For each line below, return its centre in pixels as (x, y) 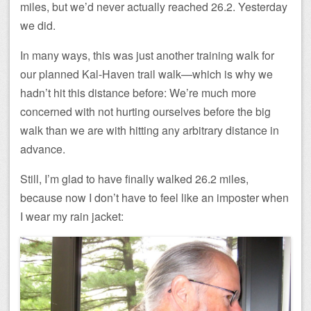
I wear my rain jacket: (72, 216)
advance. (43, 149)
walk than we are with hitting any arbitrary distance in (150, 130)
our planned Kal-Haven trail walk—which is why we (146, 74)
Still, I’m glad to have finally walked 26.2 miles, (134, 178)
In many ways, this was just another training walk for (147, 55)
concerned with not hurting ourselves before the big (145, 111)
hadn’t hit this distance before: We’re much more (138, 92)
